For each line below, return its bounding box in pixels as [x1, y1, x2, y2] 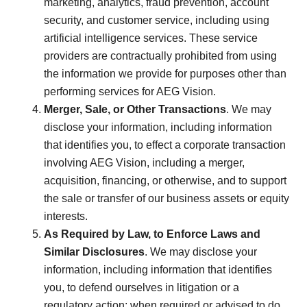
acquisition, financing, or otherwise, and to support [44, 174, 286, 186]
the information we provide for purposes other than [44, 67, 286, 79]
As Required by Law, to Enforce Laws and [44, 228, 260, 240]
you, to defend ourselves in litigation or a [44, 281, 239, 293]
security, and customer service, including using [44, 14, 269, 26]
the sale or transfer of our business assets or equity [44, 192, 289, 204]
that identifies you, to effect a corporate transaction [44, 138, 286, 151]
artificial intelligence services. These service [44, 32, 258, 44]
